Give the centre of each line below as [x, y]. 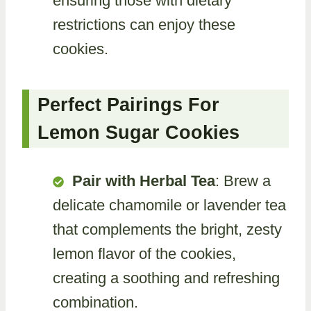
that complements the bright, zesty [167, 229]
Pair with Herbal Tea [144, 180]
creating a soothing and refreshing [166, 278]
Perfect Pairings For [128, 104]
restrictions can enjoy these [144, 25]
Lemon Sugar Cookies [138, 132]
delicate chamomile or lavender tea [169, 205]
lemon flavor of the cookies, [144, 253]
